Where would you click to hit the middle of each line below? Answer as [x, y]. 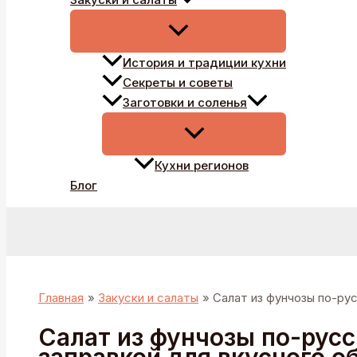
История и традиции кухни [204, 63]
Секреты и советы [178, 83]
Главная [61, 298]
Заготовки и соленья [185, 103]
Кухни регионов [202, 166]
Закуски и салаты [148, 298]
